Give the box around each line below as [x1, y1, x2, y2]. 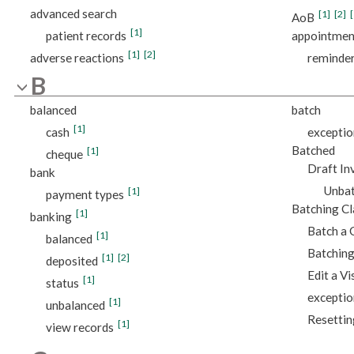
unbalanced [45, 298, 105, 313]
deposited [45, 254, 98, 269]
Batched [291, 143, 335, 158]
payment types [45, 187, 124, 202]
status [45, 276, 79, 291]
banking [29, 209, 72, 224]
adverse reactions [29, 50, 124, 65]
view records [45, 320, 114, 335]
